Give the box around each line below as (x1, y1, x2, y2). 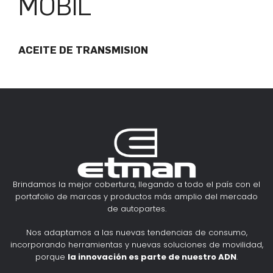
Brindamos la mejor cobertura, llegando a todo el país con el (13, 178, 260, 190)
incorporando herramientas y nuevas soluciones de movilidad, (10, 239, 263, 251)
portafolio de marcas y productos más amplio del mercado (15, 190, 258, 202)
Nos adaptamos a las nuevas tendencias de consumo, (26, 227, 247, 239)
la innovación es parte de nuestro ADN (68, 251, 236, 263)
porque (35, 251, 68, 263)
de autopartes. (107, 202, 166, 214)
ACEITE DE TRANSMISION (18, 44, 148, 57)
